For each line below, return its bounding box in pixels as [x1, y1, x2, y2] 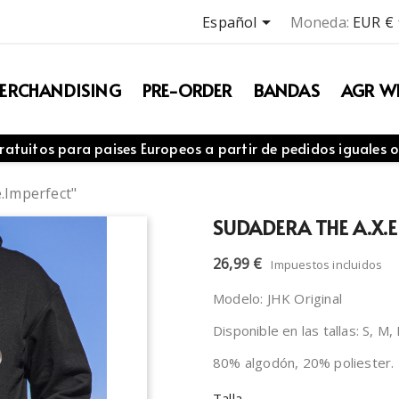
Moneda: [289, 12, 349, 33]
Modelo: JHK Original [213, 289, 342, 308]
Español [202, 12, 257, 33]
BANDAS [253, 78, 320, 102]
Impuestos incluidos [271, 256, 383, 273]
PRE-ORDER [142, 78, 232, 102]
